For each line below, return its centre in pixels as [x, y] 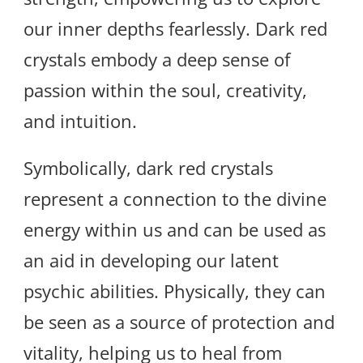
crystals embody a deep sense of [157, 60]
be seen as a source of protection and [179, 322]
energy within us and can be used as [175, 230]
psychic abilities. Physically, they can [175, 291]
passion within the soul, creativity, [165, 90]
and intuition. [80, 121]
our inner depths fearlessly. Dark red [175, 29]
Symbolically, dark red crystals [148, 168]
